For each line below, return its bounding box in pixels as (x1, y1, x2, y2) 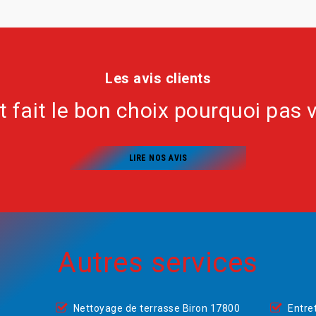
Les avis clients (105, 70, 211, 87)
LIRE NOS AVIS (128, 153, 188, 163)
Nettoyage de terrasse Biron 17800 (73, 303, 241, 314)
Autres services (58, 246, 258, 279)
